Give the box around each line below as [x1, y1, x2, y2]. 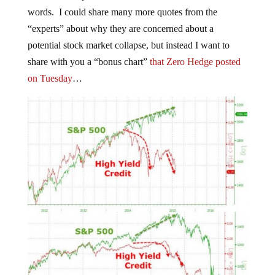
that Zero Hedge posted [149, 56, 241, 68]
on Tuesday [27, 73, 72, 84]
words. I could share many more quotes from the [27, 7, 217, 18]
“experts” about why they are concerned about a [27, 23, 214, 34]
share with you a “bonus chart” [27, 56, 150, 68]
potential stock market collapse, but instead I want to [27, 40, 230, 51]
